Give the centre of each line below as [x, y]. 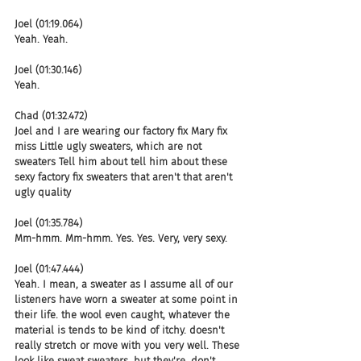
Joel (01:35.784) [48, 222]
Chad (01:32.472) [51, 115]
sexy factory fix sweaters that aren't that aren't [125, 176]
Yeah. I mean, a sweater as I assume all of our [125, 284]
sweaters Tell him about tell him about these [122, 161]
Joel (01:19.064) [48, 23]
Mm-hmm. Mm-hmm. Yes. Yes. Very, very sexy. [121, 238]
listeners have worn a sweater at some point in [128, 299]
